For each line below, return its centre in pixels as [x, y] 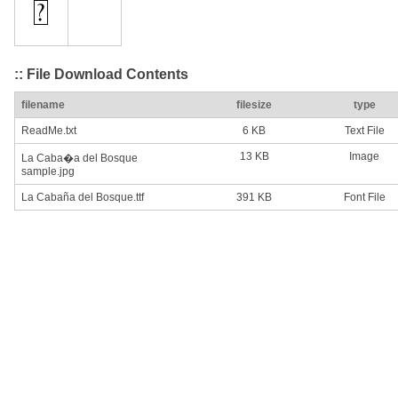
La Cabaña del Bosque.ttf [83, 198]
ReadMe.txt [49, 131]
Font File [364, 198]
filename [43, 105]
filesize [254, 105]
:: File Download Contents [101, 74]
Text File [364, 131]
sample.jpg [48, 172]
